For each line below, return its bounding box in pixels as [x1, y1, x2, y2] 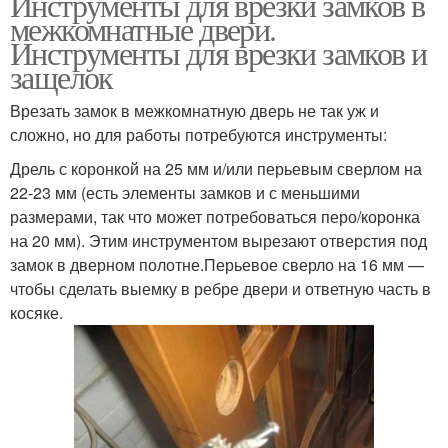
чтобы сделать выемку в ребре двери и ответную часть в [10, 277, 431, 300]
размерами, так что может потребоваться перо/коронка [10, 205, 420, 228]
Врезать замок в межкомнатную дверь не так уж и [10, 99, 379, 122]
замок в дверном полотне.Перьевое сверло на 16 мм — [10, 253, 424, 276]
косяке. [10, 301, 63, 324]
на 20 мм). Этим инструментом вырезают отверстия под [10, 229, 427, 252]
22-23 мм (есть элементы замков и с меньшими [10, 181, 360, 204]
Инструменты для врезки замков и [10, 31, 427, 74]
